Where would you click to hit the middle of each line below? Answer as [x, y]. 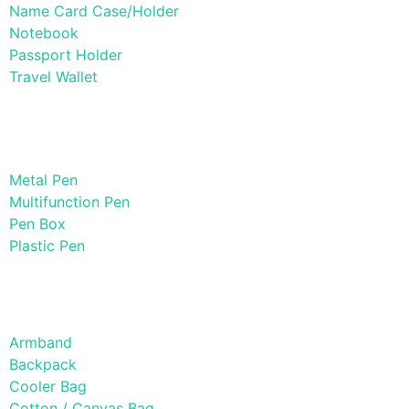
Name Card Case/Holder [94, 11]
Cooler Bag [48, 387]
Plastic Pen [47, 246]
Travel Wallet [53, 77]
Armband [41, 343]
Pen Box [37, 224]
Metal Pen [43, 180]
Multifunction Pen [69, 202]
